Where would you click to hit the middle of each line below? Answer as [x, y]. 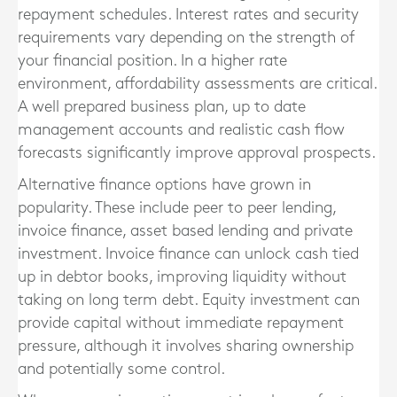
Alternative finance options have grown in [164, 185]
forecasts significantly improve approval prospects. [197, 153]
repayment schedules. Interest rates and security [188, 15]
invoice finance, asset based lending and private [185, 231]
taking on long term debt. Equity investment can [189, 300]
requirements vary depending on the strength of [186, 38]
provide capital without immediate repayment [181, 323]
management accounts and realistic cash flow [181, 130]
